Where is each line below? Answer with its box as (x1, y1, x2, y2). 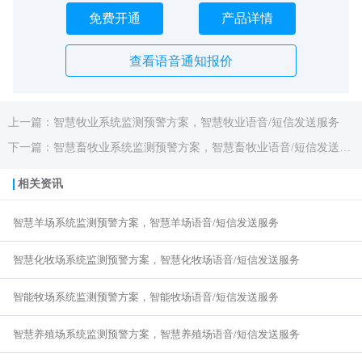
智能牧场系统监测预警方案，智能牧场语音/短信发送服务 (13, 291, 279, 304)
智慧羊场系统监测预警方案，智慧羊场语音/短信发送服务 (13, 217, 279, 229)
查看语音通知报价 (129, 54, 233, 69)
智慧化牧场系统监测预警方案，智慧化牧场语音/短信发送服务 (13, 254, 300, 267)
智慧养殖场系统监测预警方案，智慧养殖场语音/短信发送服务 (13, 328, 300, 341)
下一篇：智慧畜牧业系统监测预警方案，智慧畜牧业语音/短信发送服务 (339, 141, 351, 154)
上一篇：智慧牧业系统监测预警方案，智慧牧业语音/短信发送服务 (8, 116, 339, 129)
